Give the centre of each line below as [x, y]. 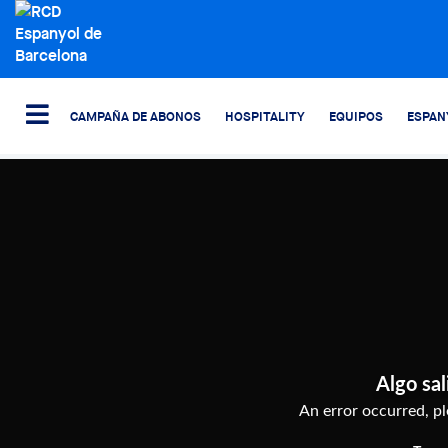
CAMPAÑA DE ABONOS [135, 116]
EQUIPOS [356, 116]
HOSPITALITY [265, 116]
